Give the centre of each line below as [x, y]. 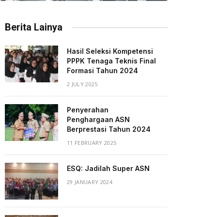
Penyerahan [88, 110]
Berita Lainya [34, 27]
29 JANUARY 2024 [90, 182]
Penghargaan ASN [98, 120]
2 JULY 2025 [82, 84]
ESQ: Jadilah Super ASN [108, 169]
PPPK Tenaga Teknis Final [111, 61]
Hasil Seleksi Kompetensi [110, 51]
